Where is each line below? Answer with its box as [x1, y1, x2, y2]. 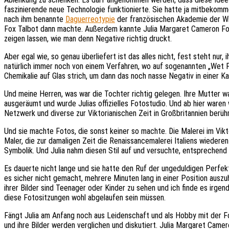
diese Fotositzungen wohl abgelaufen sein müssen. [4, 192, 166, 202]
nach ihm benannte [4, 14, 65, 24]
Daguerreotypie [65, 14, 115, 24]
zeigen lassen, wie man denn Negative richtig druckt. [4, 33, 174, 43]
